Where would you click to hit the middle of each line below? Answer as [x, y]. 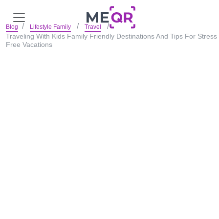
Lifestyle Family [50, 27]
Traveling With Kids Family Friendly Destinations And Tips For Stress [111, 36]
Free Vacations [29, 44]
